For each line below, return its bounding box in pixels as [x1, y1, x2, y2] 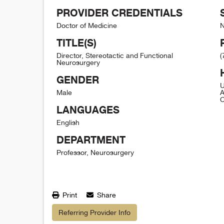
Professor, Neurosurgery [56, 148, 134, 156]
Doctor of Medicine [56, 21, 117, 29]
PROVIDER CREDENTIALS [56, 6, 182, 19]
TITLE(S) [56, 36, 96, 49]
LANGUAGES [56, 103, 119, 116]
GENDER [56, 73, 99, 86]
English [56, 118, 79, 126]
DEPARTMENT [56, 133, 125, 146]
